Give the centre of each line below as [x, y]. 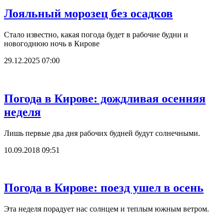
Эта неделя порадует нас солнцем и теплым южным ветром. [107, 209]
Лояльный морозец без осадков [88, 13]
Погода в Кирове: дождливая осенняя [105, 98]
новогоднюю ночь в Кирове [52, 43]
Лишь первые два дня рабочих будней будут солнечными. [102, 133]
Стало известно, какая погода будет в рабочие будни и [96, 34]
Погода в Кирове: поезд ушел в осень [104, 188]
